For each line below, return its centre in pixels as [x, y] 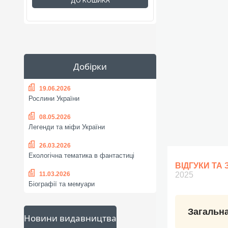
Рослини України [54, 99]
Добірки [90, 66]
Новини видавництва [70, 218]
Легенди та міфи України [67, 127]
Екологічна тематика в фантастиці [81, 156]
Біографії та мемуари [62, 184]
